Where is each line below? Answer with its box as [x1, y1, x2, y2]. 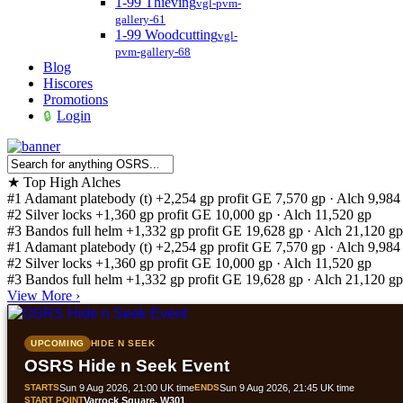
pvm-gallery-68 [115, 45, 191, 58]
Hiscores [43, 76, 93, 91]
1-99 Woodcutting [115, 27, 218, 42]
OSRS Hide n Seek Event [24, 356, 229, 375]
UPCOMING [31, 338, 85, 348]
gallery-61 [115, 13, 166, 26]
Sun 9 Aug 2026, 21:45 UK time [219, 382, 354, 393]
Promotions [43, 92, 108, 107]
